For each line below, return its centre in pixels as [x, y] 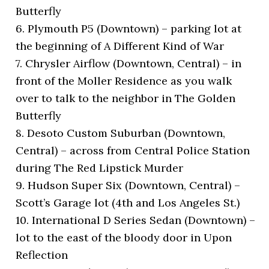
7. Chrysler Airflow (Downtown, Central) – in [129, 64]
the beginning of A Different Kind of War [120, 46]
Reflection [42, 255]
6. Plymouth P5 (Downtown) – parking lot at [129, 29]
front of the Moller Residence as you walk [124, 81]
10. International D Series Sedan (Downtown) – [136, 220]
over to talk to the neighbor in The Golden [126, 98]
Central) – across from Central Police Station [133, 151]
